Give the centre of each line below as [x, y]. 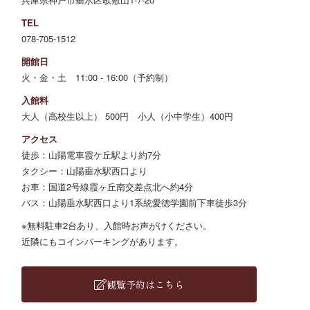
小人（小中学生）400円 [186, 116]
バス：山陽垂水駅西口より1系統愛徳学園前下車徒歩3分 [135, 203]
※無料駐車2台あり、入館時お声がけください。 [117, 226]
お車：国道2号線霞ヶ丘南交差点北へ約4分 [108, 187]
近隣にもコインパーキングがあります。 [103, 241]
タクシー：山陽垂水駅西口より [85, 171]
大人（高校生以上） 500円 [80, 116]
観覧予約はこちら [146, 285]
